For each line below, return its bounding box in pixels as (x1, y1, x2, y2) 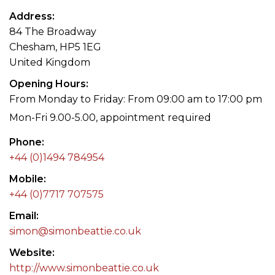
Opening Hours (9, 77, 86, 90)
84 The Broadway (9, 25, 96, 37)
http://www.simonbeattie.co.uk (9, 261, 159, 274)
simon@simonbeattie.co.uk (9, 225, 141, 237)
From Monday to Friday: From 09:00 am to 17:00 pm (9, 93, 262, 105)
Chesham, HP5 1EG (9, 41, 101, 53)
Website (9, 246, 52, 258)
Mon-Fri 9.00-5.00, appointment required (9, 111, 211, 123)
